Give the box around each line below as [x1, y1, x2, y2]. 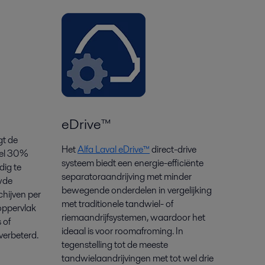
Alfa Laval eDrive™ [77, 143, 150, 156]
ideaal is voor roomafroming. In [62, 224, 183, 238]
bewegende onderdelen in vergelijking [62, 183, 212, 197]
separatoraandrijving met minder [62, 170, 192, 183]
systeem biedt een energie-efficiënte [62, 156, 203, 170]
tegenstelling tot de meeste [62, 238, 168, 251]
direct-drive [150, 143, 196, 156]
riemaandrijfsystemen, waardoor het [62, 211, 205, 224]
